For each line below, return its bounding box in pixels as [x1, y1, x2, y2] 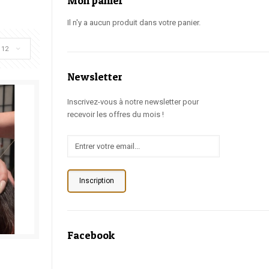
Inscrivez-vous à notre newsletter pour [67, 97, 199, 106]
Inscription [79, 176, 114, 185]
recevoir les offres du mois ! [67, 109, 164, 119]
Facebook [67, 228, 115, 241]
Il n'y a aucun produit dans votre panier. [67, 17, 201, 27]
